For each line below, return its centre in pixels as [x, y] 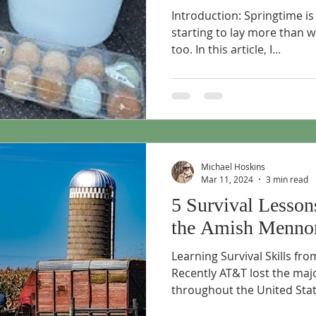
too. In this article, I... [238, 49]
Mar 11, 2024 [227, 179]
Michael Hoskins [233, 166]
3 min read [287, 179]
